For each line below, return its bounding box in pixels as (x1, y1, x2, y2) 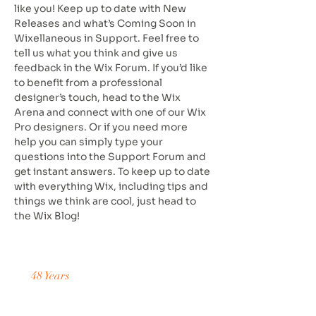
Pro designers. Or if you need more (14, 121, 188, 133)
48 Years (28, 269, 70, 283)
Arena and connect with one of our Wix (14, 106, 206, 119)
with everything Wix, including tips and (14, 180, 208, 193)
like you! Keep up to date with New (14, 2, 186, 15)
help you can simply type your (14, 135, 163, 148)
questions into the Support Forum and (14, 150, 206, 163)
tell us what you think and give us (14, 47, 178, 59)
